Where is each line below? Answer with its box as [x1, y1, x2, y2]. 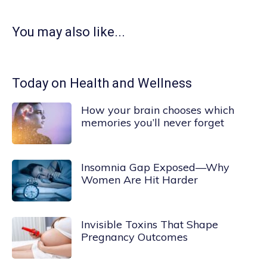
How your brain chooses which [81, 103, 234, 117]
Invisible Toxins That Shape [81, 217, 218, 231]
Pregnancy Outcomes [81, 229, 188, 244]
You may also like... [12, 24, 125, 39]
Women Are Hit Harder [81, 172, 198, 187]
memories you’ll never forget [81, 115, 224, 129]
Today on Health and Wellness [12, 75, 192, 91]
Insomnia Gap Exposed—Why [81, 160, 229, 174]
